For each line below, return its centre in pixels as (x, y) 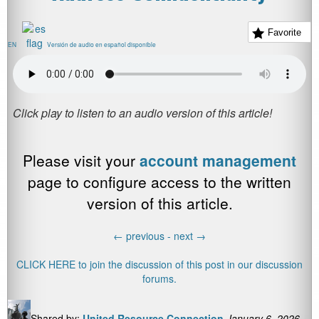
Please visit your (81, 160)
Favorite (284, 32)
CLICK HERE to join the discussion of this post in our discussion (159, 264)
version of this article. (159, 203)
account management (218, 160)
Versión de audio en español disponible (104, 44)
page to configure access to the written (159, 182)
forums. (159, 278)
